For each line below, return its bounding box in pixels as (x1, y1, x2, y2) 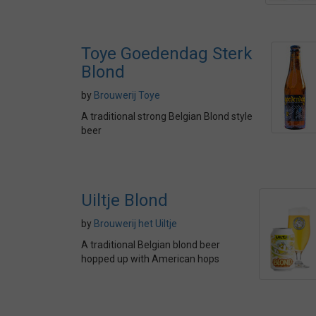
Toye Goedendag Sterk (81, 44, 253, 63)
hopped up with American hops (81, 253, 219, 265)
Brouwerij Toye (94, 90, 160, 101)
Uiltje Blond (81, 190, 168, 210)
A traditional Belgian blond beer (81, 239, 220, 250)
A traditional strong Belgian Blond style (81, 111, 253, 122)
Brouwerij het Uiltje (94, 218, 177, 229)
